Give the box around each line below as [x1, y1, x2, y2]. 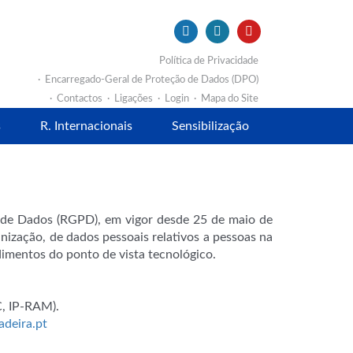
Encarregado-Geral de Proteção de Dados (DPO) [45, 75, 258, 84]
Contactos [57, 94, 102, 103]
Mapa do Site [201, 94, 258, 103]
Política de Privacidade [159, 56, 258, 65]
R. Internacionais [40, 120, 132, 132]
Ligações [114, 94, 153, 103]
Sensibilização [172, 120, 249, 132]
